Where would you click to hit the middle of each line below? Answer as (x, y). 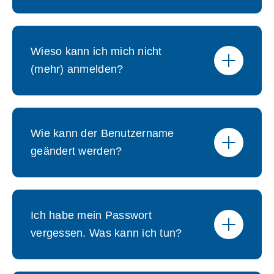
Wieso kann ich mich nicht (96, 51)
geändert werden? (76, 151)
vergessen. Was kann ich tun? (106, 233)
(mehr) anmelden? (77, 69)
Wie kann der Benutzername (102, 133)
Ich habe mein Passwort (91, 215)
